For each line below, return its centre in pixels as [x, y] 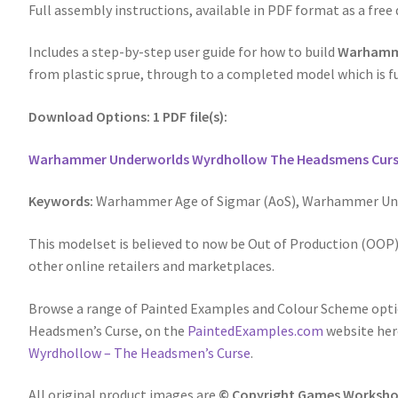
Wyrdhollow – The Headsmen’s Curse [140, 352]
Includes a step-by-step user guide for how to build [183, 52]
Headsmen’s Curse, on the [108, 330]
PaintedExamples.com [256, 330]
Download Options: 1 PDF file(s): [128, 116]
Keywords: [63, 201]
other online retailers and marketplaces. [152, 265]
